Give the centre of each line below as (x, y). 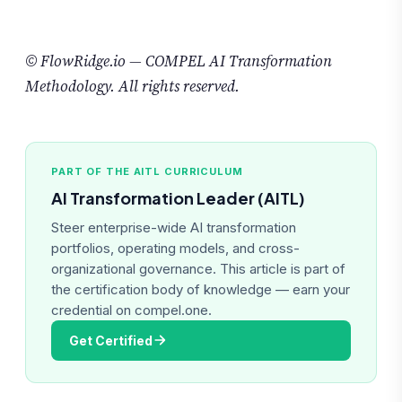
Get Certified (111, 340)
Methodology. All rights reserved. (132, 86)
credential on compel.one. (131, 310)
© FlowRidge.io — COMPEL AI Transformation (179, 61)
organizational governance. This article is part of (198, 268)
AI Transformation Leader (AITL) (178, 197)
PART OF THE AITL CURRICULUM (147, 171)
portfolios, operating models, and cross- (175, 248)
